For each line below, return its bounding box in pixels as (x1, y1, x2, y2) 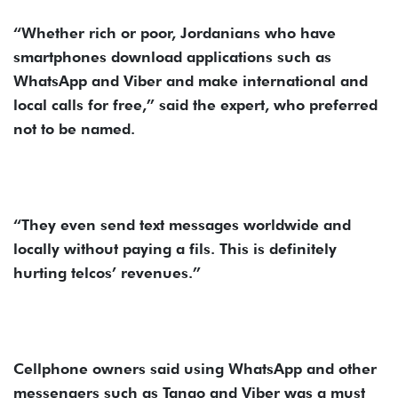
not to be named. (13, 119, 135, 138)
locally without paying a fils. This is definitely (13, 239, 337, 258)
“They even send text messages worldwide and (13, 215, 351, 234)
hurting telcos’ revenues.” (13, 263, 201, 282)
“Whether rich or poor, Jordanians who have (13, 23, 336, 42)
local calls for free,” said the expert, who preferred (13, 95, 378, 114)
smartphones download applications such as (13, 47, 331, 66)
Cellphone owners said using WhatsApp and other (13, 359, 377, 378)
